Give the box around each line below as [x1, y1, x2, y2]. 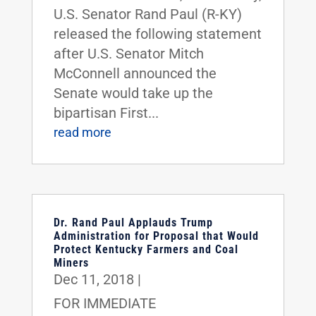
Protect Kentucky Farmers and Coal [53, 242, 238, 256]
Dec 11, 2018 [53, 270, 134, 288]
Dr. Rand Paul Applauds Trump [53, 215, 213, 229]
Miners [53, 255, 89, 269]
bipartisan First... [53, 104, 159, 121]
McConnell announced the [53, 64, 217, 82]
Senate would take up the [53, 84, 213, 102]
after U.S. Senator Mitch [53, 44, 204, 62]
